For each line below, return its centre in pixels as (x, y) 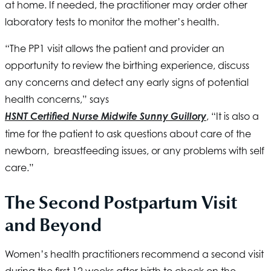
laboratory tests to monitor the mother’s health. (113, 22)
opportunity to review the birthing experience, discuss (127, 66)
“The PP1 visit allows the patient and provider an (115, 49)
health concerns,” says (57, 100)
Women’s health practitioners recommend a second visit (134, 254)
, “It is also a (233, 116)
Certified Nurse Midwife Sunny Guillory (117, 116)
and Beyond (53, 225)
